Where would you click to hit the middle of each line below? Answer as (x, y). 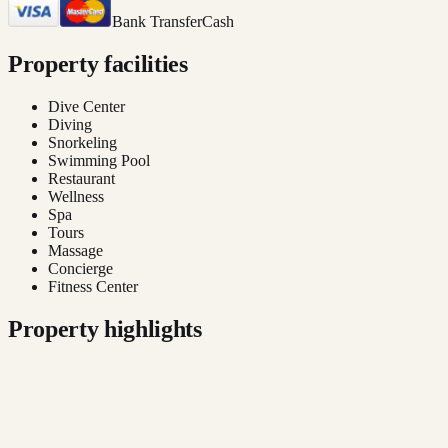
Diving (70, 125)
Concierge (80, 269)
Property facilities (98, 64)
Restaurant (81, 179)
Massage (75, 251)
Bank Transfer (157, 22)
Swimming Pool (99, 161)
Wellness (76, 197)
